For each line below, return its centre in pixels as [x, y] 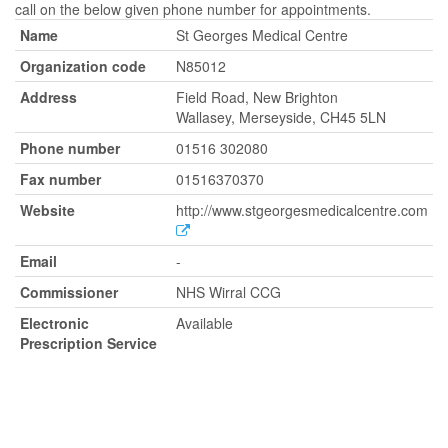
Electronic [54, 323]
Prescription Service [88, 343]
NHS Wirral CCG [228, 292]
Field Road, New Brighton [257, 97]
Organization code [83, 66]
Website [47, 210]
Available [204, 323]
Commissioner [69, 292]
